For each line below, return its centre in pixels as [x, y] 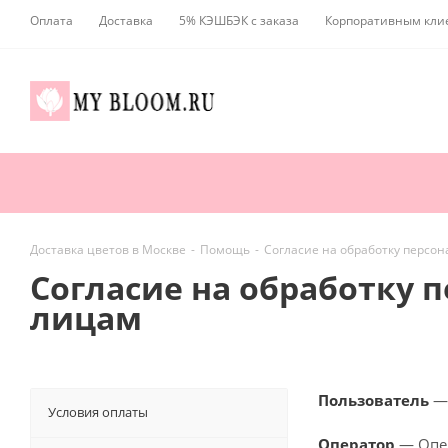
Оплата [51, 20]
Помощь [225, 250]
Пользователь [373, 400]
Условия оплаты [98, 412]
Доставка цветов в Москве [108, 250]
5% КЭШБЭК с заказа [239, 20]
